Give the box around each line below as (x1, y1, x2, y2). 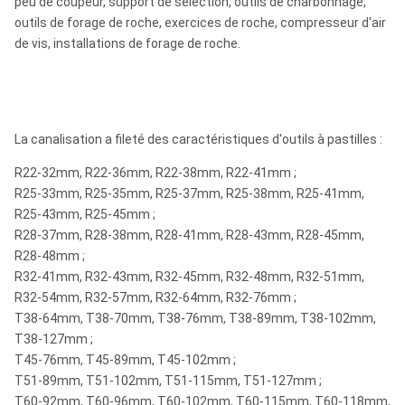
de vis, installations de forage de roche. (14, 36, 240, 51)
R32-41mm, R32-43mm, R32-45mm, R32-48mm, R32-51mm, (14, 269, 364, 284)
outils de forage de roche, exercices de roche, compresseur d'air (14, 15, 386, 30)
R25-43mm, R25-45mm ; (14, 207, 155, 221)
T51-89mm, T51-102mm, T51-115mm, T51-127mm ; (14, 373, 322, 388)
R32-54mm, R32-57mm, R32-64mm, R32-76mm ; (14, 290, 297, 305)
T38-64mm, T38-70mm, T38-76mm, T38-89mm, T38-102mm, (14, 311, 376, 325)
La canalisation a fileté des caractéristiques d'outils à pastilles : (14, 132, 382, 146)
